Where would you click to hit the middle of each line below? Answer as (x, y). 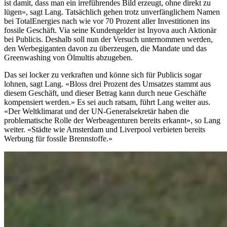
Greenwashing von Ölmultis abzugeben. (68, 58)
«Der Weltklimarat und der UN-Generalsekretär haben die (97, 111)
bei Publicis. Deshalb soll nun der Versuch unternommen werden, (108, 40)
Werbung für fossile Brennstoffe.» (58, 139)
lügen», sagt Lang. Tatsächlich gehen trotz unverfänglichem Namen (112, 12)
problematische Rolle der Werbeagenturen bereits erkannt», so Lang (112, 121)
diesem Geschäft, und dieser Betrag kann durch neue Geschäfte (105, 93)
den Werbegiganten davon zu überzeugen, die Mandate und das (105, 49)
